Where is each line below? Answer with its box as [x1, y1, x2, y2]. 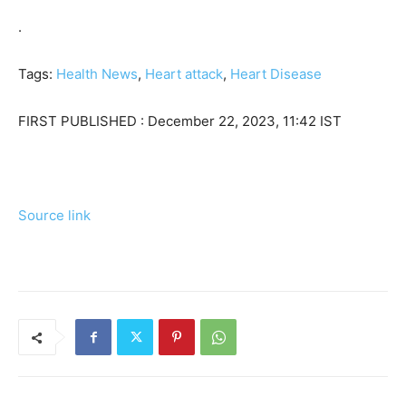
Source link [18, 207, 91, 225]
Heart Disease [230, 65, 322, 83]
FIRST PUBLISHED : [18, 112, 148, 130]
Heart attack [145, 65, 223, 83]
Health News [56, 65, 138, 83]
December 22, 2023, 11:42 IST [148, 112, 342, 130]
